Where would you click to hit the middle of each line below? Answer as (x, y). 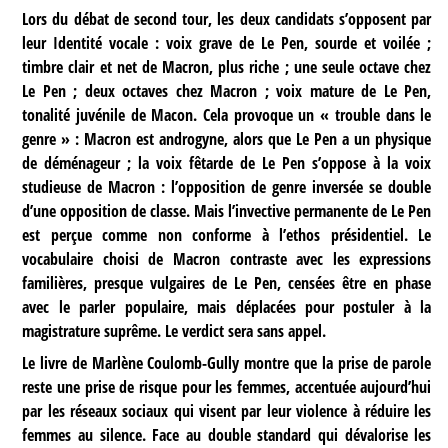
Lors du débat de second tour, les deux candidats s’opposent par (227, 19)
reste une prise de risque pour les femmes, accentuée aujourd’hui (227, 387)
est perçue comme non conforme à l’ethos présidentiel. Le (227, 235)
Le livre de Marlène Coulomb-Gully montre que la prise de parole (227, 363)
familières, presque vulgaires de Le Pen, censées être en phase (227, 283)
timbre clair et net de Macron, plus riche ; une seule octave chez (227, 67)
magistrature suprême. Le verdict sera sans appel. (174, 331)
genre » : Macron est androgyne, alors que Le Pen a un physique (227, 139)
